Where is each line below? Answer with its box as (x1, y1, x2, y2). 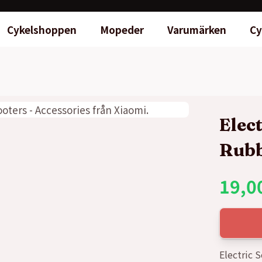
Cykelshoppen (6, 22, 77, 37)
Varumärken (167, 22, 226, 37)
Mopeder (99, 22, 144, 37)
